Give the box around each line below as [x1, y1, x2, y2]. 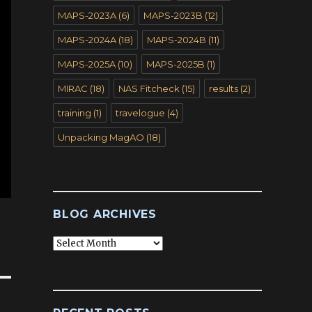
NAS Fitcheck [118, 83, 180, 94]
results [209, 83, 238, 94]
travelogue [116, 107, 165, 118]
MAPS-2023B [143, 10, 203, 21]
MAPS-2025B [146, 58, 205, 70]
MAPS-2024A [58, 34, 116, 45]
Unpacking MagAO [58, 132, 144, 143]
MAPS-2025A [58, 58, 116, 70]
